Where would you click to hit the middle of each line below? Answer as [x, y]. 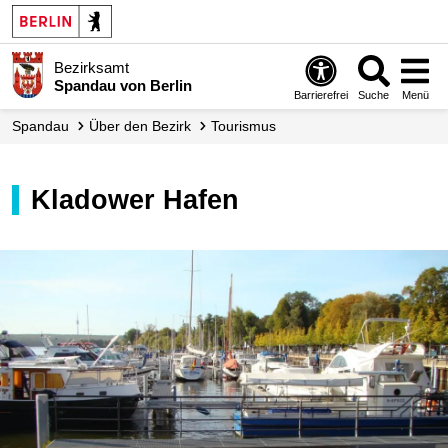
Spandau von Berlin [122, 85]
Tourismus [247, 126]
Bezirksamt [91, 67]
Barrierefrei [321, 94]
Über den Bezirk [145, 126]
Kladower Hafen [145, 199]
